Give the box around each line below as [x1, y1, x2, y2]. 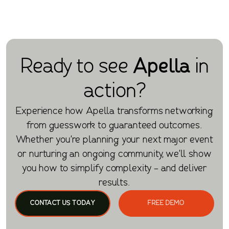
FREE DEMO [148, 199, 185, 207]
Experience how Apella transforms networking [16, 107, 213, 117]
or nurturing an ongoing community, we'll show [17, 150, 212, 159]
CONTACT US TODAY [30, 199, 96, 207]
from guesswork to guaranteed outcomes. [27, 121, 202, 131]
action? [83, 82, 146, 102]
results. [99, 178, 130, 188]
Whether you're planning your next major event [16, 135, 213, 145]
